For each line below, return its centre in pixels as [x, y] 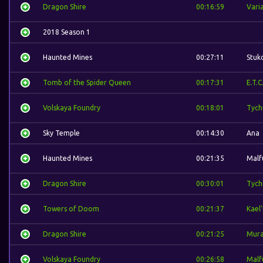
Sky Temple [61, 133]
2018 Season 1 [67, 32]
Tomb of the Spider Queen [87, 82]
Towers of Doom [71, 209]
